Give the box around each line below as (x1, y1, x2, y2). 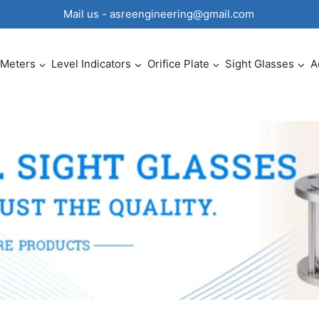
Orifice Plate (147, 57, 209, 70)
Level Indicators (51, 57, 132, 70)
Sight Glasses (225, 57, 295, 70)
